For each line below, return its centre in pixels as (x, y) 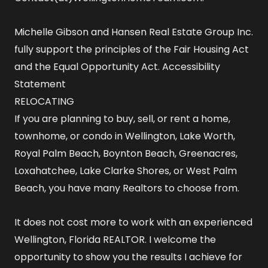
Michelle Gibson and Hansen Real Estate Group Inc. (134, 32)
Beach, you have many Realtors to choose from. (127, 188)
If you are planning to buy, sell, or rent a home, (122, 118)
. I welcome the (180, 239)
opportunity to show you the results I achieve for (128, 257)
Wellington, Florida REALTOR (80, 239)
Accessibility (191, 66)
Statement (40, 84)
